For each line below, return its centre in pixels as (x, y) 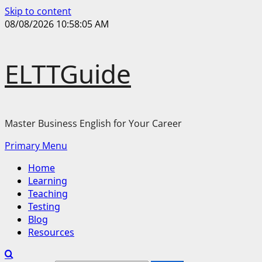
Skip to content (38, 11)
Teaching (48, 194)
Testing (44, 206)
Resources (51, 232)
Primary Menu (36, 146)
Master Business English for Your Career (93, 123)
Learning (48, 181)
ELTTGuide (68, 74)
